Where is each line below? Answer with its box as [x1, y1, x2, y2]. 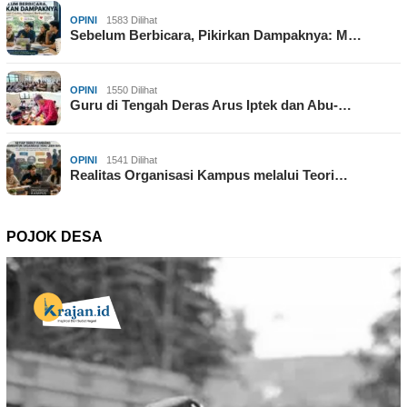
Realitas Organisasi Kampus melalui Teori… [70, 167, 348, 184]
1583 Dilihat [106, 15, 157, 26]
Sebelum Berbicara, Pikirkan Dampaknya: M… [70, 27, 362, 44]
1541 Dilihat [106, 154, 157, 166]
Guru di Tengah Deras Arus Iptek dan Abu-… [70, 97, 352, 114]
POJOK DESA [6, 229, 103, 245]
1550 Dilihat [106, 84, 157, 96]
